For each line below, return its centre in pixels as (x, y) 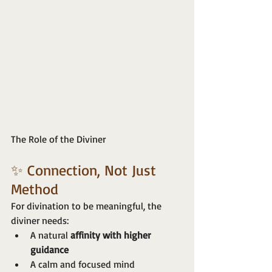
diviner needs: (40, 221)
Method (35, 189)
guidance (49, 250)
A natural (50, 235)
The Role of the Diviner (58, 139)
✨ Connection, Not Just (86, 170)
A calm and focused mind (83, 264)
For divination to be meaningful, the (87, 206)
